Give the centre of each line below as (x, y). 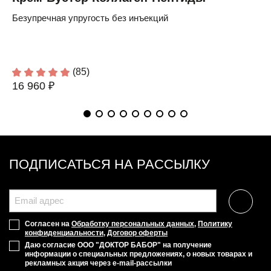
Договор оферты (137, 233)
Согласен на (48, 224)
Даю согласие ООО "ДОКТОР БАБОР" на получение (118, 245)
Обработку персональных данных (133, 224)
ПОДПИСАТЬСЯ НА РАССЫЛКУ (109, 165)
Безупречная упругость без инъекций (90, 18)
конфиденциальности (64, 233)
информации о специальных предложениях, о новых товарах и (139, 254)
